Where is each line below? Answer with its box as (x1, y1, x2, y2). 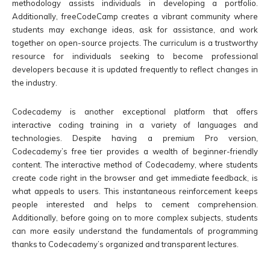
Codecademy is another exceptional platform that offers (12, 107, 258, 117)
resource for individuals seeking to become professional (12, 51, 258, 61)
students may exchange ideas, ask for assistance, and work (12, 25, 258, 35)
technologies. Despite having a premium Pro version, (12, 133, 258, 143)
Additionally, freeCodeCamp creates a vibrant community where (12, 11, 258, 22)
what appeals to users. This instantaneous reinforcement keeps (12, 186, 258, 196)
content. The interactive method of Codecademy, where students (12, 160, 258, 170)
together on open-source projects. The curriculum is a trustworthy (12, 38, 258, 48)
